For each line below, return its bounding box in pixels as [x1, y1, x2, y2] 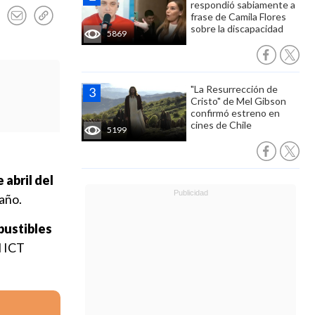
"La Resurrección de [191, 83, 278, 95]
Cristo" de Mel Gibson [191, 95, 286, 107]
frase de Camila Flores [191, 11, 286, 22]
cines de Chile [191, 119, 252, 131]
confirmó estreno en [191, 107, 280, 119]
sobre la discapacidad [191, 22, 283, 34]
